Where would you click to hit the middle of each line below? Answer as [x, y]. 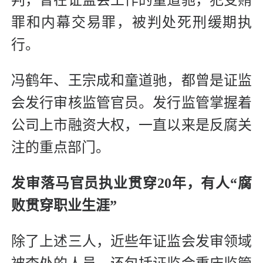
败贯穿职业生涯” [64, 206]
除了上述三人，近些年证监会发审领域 [131, 242]
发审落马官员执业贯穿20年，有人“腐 [131, 183]
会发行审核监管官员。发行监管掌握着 [131, 103]
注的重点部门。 [60, 148]
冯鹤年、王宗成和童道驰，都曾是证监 [131, 81]
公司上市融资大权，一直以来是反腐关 [131, 125]
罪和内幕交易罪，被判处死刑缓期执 [131, 23]
